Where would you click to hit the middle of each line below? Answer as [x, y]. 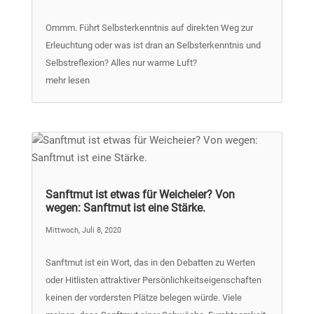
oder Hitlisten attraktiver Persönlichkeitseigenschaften [153, 280]
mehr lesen [67, 80]
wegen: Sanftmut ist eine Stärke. [125, 207]
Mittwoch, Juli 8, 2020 [83, 230]
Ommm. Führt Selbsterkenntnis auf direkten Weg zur [149, 27]
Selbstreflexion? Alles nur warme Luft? [121, 62]
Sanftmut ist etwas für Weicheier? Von [140, 194]
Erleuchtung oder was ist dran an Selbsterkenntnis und [153, 45]
